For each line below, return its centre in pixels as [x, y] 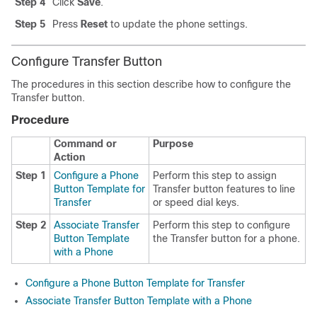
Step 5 [30, 24]
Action [69, 157]
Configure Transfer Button [87, 62]
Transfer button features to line [224, 189]
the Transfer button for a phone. [226, 238]
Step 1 [31, 175]
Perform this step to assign [215, 175]
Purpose [173, 144]
